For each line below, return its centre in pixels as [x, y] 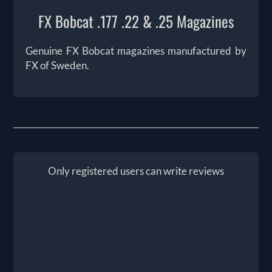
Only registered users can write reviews [136, 171]
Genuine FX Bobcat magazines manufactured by [136, 50]
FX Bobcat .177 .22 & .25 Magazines [136, 21]
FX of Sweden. [58, 65]
